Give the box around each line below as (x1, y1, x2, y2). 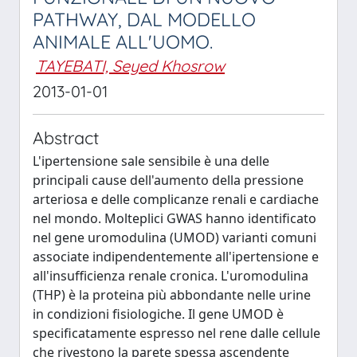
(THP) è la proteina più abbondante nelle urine (33, 286, 311, 304)
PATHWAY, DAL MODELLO (33, 8, 256, 31)
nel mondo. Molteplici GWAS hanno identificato (33, 210, 316, 227)
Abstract (33, 127, 99, 148)
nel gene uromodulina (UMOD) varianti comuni (33, 229, 316, 246)
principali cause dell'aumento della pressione (33, 171, 304, 189)
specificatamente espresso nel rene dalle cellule (33, 324, 320, 342)
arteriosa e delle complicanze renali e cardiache (33, 190, 319, 208)
